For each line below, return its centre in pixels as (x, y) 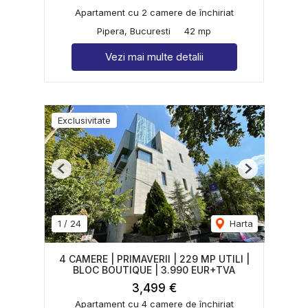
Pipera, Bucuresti (134, 31)
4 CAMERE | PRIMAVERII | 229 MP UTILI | (154, 258)
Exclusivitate (84, 120)
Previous (79, 174)
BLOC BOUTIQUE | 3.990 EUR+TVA (154, 269)
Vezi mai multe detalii (154, 56)
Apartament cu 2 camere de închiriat (154, 12)
